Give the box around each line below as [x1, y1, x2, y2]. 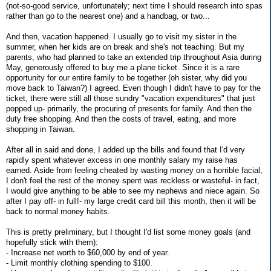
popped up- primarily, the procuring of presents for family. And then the [6, 103, 252, 113]
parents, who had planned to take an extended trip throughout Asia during [6, 52, 261, 62]
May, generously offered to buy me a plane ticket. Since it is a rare [6, 62, 240, 72]
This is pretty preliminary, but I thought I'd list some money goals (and [6, 227, 250, 237]
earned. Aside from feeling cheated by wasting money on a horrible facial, [6, 165, 263, 175]
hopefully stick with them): [6, 237, 98, 247]
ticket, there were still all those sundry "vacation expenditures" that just [6, 93, 255, 103]
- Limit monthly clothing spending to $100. [6, 258, 152, 267]
